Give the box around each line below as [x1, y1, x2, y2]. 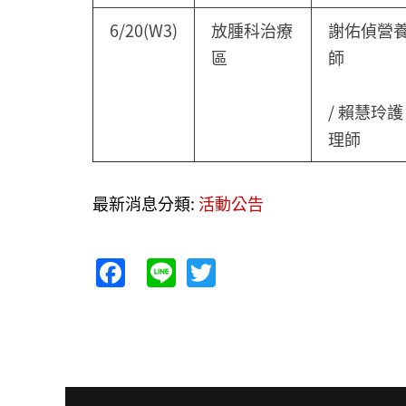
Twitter [216, 246, 312, 289]
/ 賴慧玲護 [328, 100, 403, 124]
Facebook [125, 246, 256, 289]
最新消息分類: [92, 191, 198, 216]
